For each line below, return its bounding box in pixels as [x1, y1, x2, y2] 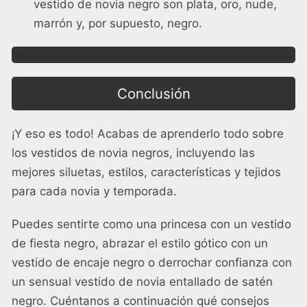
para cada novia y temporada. [12, 184, 177, 198]
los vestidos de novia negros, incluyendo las [12, 145, 255, 160]
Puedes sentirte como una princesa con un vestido [12, 217, 291, 231]
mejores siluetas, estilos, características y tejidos [12, 164, 281, 179]
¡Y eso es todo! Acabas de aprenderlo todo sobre [12, 126, 284, 140]
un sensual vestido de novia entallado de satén [12, 274, 273, 288]
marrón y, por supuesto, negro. [34, 16, 202, 30]
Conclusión [116, 84, 191, 102]
